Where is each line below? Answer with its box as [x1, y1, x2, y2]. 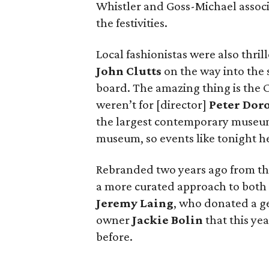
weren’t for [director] [96, 97, 209, 112]
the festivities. [96, 16, 168, 30]
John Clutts [96, 64, 162, 78]
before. [96, 229, 133, 244]
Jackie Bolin [132, 213, 203, 227]
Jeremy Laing [96, 196, 174, 210]
